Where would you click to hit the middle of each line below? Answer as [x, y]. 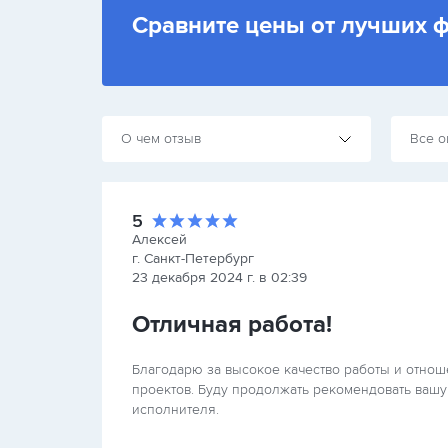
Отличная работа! [232, 324]
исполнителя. [175, 409]
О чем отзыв [161, 138]
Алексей [159, 239]
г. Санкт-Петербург [193, 258]
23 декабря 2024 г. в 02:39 [219, 277]
